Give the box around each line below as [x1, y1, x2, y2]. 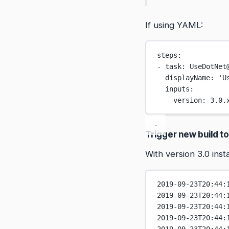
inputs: [165, 84, 194, 93]
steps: [157, 51, 182, 59]
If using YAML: [145, 19, 203, 30]
